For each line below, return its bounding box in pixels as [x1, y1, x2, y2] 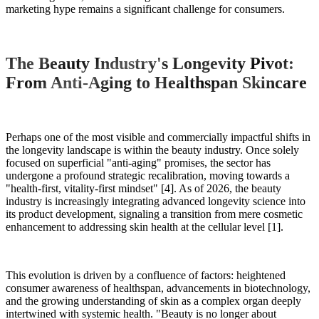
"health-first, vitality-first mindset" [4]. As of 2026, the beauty [6, 182, 281, 194]
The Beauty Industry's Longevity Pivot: [6, 53, 294, 73]
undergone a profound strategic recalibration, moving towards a [6, 169, 290, 182]
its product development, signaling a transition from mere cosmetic [6, 207, 303, 220]
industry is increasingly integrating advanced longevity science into [6, 194, 305, 207]
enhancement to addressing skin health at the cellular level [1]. [6, 220, 283, 233]
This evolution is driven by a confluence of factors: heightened [6, 268, 286, 281]
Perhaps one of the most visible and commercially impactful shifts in [6, 130, 310, 143]
